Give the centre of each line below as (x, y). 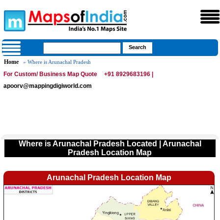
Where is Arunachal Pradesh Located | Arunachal (110, 144)
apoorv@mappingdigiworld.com (48, 86)
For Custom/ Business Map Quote (51, 74)
